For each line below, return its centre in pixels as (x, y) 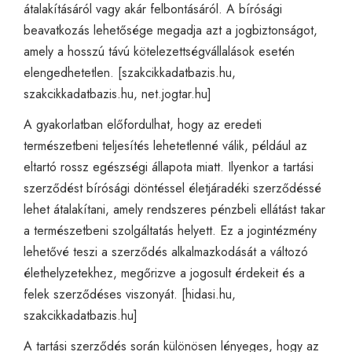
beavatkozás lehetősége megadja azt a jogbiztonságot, (170, 30)
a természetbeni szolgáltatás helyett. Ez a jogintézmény (170, 230)
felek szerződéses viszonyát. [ (104, 294)
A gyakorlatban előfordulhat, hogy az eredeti (143, 124)
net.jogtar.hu (174, 93)
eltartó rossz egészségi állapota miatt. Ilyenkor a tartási (169, 167)
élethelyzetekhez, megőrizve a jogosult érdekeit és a (164, 273)
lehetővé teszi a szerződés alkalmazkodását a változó (166, 251)
